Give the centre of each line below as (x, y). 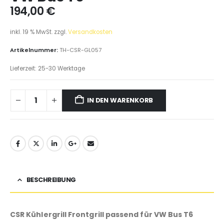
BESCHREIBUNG (51, 180)
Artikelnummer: (35, 50)
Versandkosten (90, 32)
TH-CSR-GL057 (80, 50)
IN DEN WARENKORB (120, 100)
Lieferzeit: (24, 68)
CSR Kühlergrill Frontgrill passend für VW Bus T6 (102, 215)
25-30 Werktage (61, 68)
